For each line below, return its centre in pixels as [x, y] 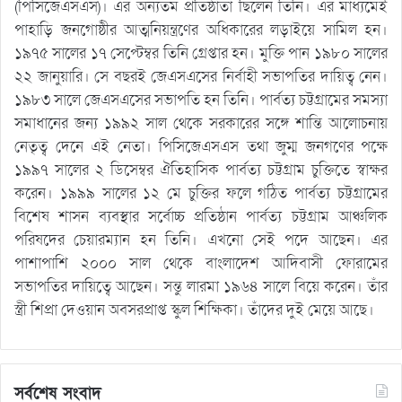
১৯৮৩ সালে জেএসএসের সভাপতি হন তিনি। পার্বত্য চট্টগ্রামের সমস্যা [201, 100]
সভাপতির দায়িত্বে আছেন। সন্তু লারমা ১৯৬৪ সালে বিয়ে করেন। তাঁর [201, 287]
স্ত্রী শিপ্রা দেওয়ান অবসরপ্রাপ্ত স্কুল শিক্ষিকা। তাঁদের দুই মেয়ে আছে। [194, 310]
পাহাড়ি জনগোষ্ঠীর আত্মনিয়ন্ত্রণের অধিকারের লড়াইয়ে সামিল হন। [201, 31]
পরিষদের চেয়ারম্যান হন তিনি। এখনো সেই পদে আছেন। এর [201, 240]
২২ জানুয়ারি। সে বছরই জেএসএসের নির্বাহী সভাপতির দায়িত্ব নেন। [201, 77]
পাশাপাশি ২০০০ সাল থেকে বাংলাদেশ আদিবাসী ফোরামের [201, 264]
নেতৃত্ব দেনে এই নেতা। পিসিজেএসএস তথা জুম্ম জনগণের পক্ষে [201, 147]
